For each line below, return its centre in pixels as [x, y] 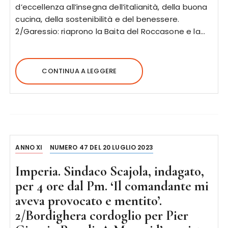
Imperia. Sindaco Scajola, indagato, [110, 171]
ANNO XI [29, 147]
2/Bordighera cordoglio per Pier [102, 216]
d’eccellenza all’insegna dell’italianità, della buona [111, 7]
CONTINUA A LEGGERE [79, 71]
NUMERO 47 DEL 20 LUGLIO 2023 [101, 147]
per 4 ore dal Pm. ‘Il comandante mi [112, 186]
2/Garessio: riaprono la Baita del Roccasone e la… [110, 31]
